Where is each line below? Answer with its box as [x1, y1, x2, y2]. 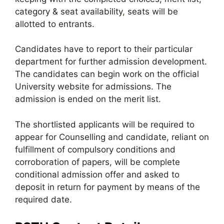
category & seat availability [15, 6, 122, 16]
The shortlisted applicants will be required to [15, 119, 194, 129]
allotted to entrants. [15, 18, 94, 29]
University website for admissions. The [15, 81, 171, 91]
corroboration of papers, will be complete [15, 156, 180, 167]
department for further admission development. [15, 56, 207, 66]
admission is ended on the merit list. [15, 94, 161, 104]
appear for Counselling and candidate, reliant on [15, 131, 209, 142]
